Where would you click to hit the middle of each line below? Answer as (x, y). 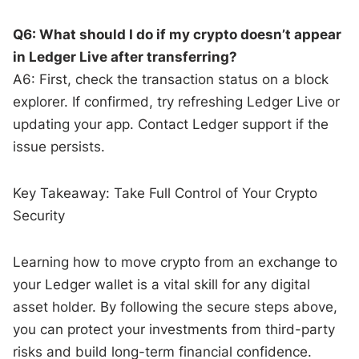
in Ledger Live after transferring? (125, 56)
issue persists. (59, 146)
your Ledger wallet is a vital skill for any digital (162, 284)
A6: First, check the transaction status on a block (171, 79)
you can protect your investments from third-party (174, 329)
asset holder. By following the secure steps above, (175, 307)
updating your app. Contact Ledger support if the (171, 124)
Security (39, 215)
